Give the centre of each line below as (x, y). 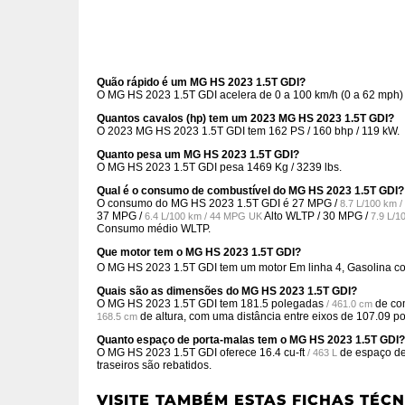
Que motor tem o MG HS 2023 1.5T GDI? (199, 252)
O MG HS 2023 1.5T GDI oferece (178, 353)
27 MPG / (316, 203)
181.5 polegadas (282, 304)
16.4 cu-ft (282, 353)
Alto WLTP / (292, 216)
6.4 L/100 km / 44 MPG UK (203, 216)
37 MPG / (121, 216)
